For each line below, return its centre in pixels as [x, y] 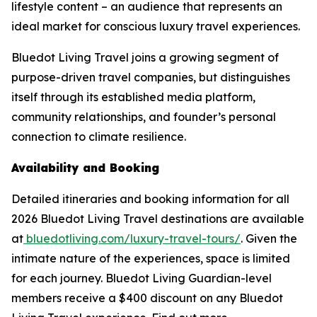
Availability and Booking [85, 168]
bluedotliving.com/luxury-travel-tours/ [132, 238]
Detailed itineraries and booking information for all [150, 199]
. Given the [269, 238]
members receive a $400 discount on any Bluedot [147, 298]
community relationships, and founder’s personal [144, 117]
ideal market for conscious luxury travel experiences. [156, 26]
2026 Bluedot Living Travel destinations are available [158, 219]
